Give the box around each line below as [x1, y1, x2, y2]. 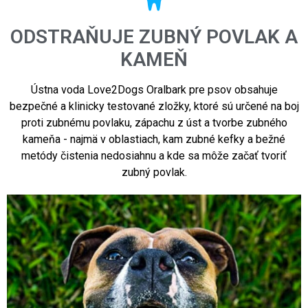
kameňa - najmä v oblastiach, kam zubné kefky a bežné [23, 132, 285, 146]
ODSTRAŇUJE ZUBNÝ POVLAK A [10, 25, 298, 48]
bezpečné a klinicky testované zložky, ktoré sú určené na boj [9, 99, 299, 113]
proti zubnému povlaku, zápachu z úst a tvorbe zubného [21, 115, 287, 129]
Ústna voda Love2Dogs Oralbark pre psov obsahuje [30, 82, 278, 96]
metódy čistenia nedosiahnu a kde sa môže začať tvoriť [21, 148, 287, 162]
